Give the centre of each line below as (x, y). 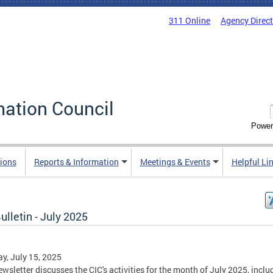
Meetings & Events (175, 162)
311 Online (190, 20)
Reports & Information (76, 162)
